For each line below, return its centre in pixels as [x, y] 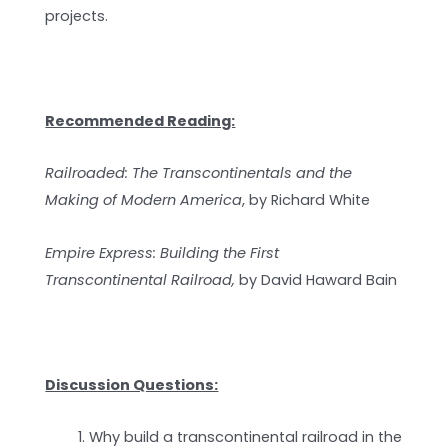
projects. [77, 15]
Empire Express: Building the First [162, 252]
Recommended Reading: [140, 120]
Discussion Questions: [132, 384]
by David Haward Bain [316, 279]
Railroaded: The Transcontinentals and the [199, 173]
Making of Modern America [144, 200]
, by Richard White [306, 200]
